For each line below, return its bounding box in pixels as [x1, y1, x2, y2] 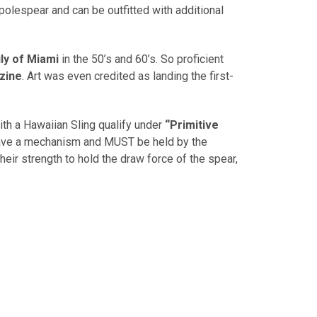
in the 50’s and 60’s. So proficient [59, 52, 224, 66]
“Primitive [165, 117, 219, 132]
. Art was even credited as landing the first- [22, 69, 234, 83]
